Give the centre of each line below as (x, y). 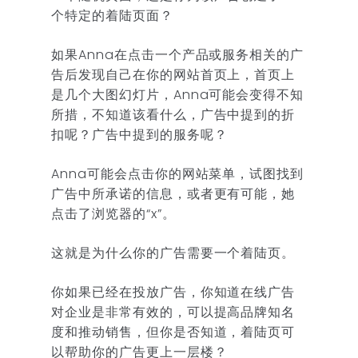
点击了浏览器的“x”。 (113, 213)
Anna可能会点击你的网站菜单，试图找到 (178, 173)
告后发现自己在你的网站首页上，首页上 (173, 74)
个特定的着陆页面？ (112, 15)
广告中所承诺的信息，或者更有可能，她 (173, 193)
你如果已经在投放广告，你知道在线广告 (173, 292)
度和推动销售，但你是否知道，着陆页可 (173, 332)
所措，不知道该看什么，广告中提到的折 (173, 114)
